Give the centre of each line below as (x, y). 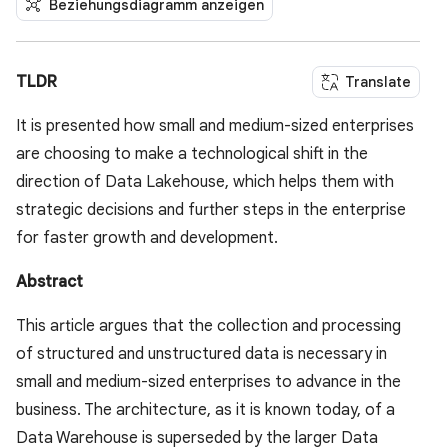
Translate (378, 82)
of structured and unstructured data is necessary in (201, 354)
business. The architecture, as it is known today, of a (205, 410)
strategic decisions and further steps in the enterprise (211, 210)
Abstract (49, 282)
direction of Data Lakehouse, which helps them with (205, 182)
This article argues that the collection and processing (208, 326)
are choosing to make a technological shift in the (192, 154)
